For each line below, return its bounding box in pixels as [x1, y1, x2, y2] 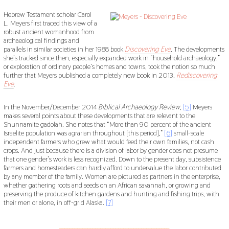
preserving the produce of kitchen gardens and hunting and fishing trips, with [3, 189, 219, 199]
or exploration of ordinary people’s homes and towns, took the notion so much [3, 62, 215, 72]
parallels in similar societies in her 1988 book [3, 44, 125, 54]
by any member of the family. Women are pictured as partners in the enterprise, [3, 172, 220, 181]
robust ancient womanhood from [3, 27, 94, 37]
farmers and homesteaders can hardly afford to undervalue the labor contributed [3, 163, 221, 173]
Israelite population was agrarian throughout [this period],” [3, 128, 164, 138]
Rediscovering [176, 71, 217, 80]
